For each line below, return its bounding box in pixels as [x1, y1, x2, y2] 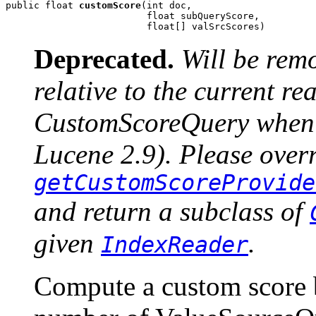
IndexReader [101, 231, 248, 257]
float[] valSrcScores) [6, 20, 265, 32]
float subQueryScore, [6, 10, 260, 21]
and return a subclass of [34, 195, 310, 226]
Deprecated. [34, 43, 174, 74]
